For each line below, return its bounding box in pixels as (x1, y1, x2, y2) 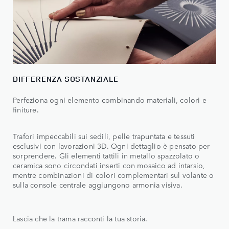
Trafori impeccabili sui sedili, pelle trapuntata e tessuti (13, 131, 195, 142)
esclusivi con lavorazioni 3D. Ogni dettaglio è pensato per (13, 141, 210, 151)
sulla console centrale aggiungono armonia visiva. (13, 179, 182, 190)
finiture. (13, 104, 39, 115)
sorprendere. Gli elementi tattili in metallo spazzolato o (13, 150, 200, 161)
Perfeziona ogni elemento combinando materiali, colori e (13, 95, 207, 105)
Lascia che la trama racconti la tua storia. (13, 213, 148, 224)
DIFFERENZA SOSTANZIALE (13, 74, 119, 85)
